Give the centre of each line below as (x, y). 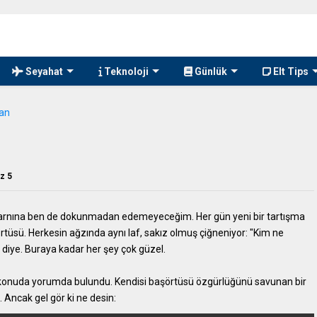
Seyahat (43, 71)
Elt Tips (290, 71)
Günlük (210, 71)
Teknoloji (125, 71)
